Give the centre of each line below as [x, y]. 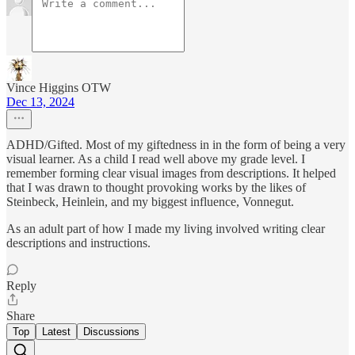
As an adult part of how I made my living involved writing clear [166, 229]
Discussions [111, 332]
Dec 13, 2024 [40, 102]
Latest [56, 332]
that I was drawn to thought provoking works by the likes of [156, 188]
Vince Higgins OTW [59, 88]
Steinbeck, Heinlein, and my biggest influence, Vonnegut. [150, 202]
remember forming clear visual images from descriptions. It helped [171, 174]
